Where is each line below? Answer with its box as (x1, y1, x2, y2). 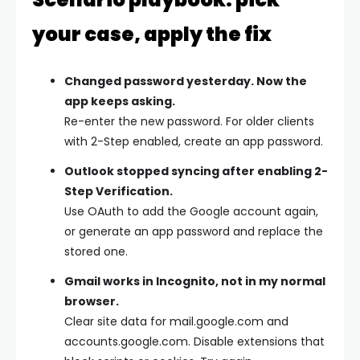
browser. (64, 292, 119, 309)
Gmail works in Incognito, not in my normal (64, 272, 325, 289)
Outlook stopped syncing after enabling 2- (64, 162, 328, 179)
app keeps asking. (64, 92, 175, 109)
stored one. (64, 243, 128, 260)
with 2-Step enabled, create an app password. (64, 133, 323, 149)
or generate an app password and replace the (64, 223, 323, 239)
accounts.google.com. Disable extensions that (64, 333, 325, 350)
